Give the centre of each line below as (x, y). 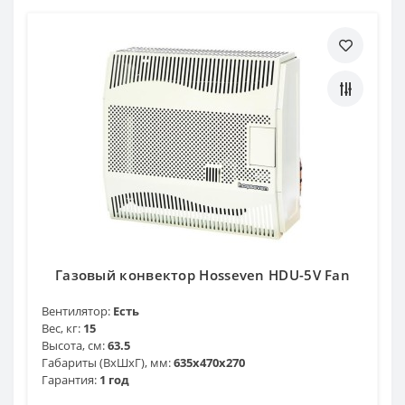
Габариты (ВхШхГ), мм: (106, 362)
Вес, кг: (61, 328)
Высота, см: (73, 345)
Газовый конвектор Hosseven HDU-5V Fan (202, 274)
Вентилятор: (76, 311)
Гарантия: (69, 379)
